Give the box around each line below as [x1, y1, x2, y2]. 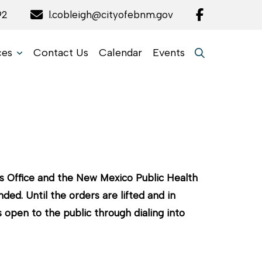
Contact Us [33, 46, 89, 60]
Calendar [99, 46, 143, 60]
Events [153, 46, 185, 60]
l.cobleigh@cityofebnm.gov [49, 8, 174, 20]
